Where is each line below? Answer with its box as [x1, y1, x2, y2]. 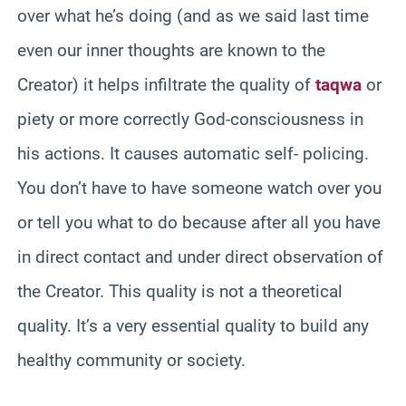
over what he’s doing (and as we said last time [17, 5, 369, 26]
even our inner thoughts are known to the [17, 39, 325, 61]
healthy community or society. [17, 349, 246, 371]
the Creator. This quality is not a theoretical [17, 280, 343, 302]
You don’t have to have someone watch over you [17, 177, 382, 198]
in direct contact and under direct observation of [17, 246, 383, 267]
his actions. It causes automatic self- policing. [17, 142, 369, 164]
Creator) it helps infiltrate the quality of [17, 73, 315, 95]
